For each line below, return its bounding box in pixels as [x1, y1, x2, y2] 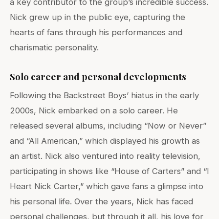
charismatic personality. [10, 43, 99, 53]
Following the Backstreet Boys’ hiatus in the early [10, 90, 199, 101]
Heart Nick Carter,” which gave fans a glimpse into [10, 181, 203, 192]
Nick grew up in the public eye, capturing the [10, 12, 185, 22]
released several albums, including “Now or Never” [10, 121, 206, 131]
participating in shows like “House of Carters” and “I [10, 166, 209, 176]
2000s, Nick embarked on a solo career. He [10, 106, 178, 116]
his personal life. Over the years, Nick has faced [10, 197, 193, 207]
